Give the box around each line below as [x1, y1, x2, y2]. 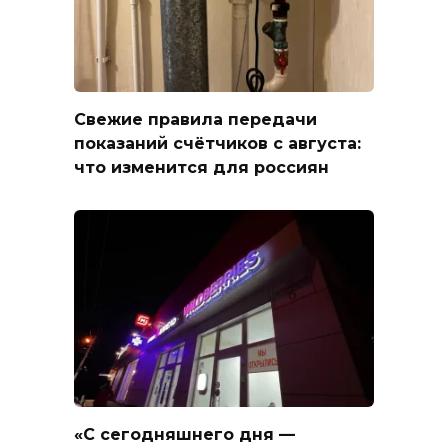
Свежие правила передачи [74, 110, 317, 130]
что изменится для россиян [74, 158, 329, 178]
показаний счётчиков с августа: [74, 134, 361, 154]
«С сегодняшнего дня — [74, 425, 295, 445]
